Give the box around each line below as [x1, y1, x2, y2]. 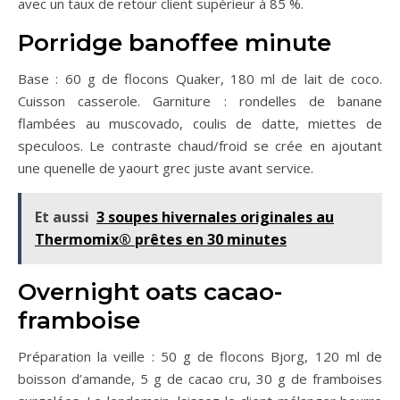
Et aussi [35, 207, 89, 228]
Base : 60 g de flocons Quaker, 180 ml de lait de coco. [18, 70, 382, 88]
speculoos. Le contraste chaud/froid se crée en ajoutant [18, 137, 382, 155]
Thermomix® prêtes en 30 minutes [35, 229, 287, 250]
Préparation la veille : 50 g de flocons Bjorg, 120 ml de [18, 347, 382, 366]
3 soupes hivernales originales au [96, 207, 334, 228]
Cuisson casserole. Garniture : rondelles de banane [18, 92, 382, 111]
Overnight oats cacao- [18, 278, 282, 307]
